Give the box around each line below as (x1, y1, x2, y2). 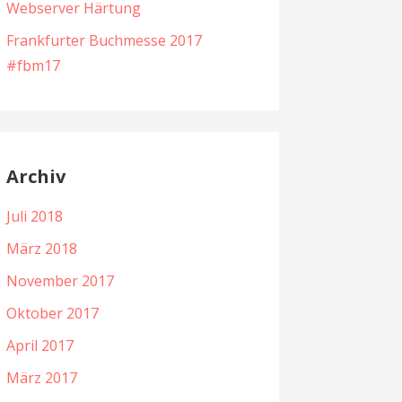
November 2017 (5, 271, 114, 292)
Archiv (5, 163, 66, 188)
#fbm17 (5, 56, 60, 76)
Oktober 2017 (5, 303, 99, 324)
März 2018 (5, 239, 77, 259)
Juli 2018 (5, 206, 63, 227)
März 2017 (5, 368, 77, 389)
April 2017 (5, 336, 74, 356)
